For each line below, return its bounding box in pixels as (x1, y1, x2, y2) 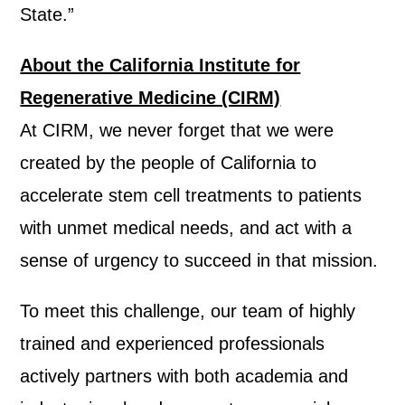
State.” (20, 5, 80, 25)
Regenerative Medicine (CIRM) (20, 88, 281, 108)
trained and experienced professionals (20, 334, 325, 354)
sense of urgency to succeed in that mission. (20, 250, 379, 271)
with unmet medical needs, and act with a (20, 218, 353, 239)
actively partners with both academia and (20, 366, 349, 387)
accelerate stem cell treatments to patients (20, 185, 363, 206)
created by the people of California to (20, 153, 317, 174)
